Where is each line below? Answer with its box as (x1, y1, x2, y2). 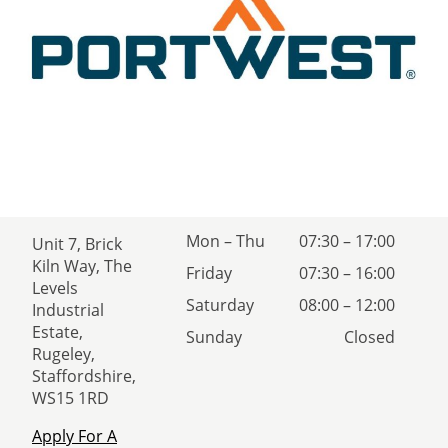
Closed (344, 326, 396, 349)
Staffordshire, (32, 365, 136, 388)
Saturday (186, 294, 255, 317)
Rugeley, (32, 343, 95, 366)
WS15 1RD (32, 387, 109, 410)
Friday (186, 262, 233, 285)
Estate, (32, 321, 83, 344)
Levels (32, 277, 78, 300)
